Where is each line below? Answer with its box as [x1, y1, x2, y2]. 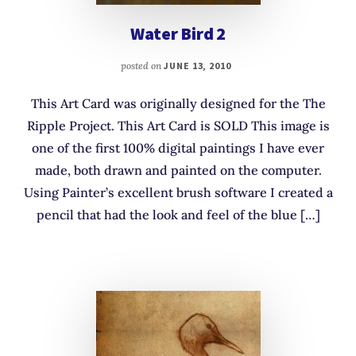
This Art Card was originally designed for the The [30, 95, 326, 111]
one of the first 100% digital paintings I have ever [32, 139, 324, 156]
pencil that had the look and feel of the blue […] [36, 206, 320, 222]
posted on [120, 59, 164, 72]
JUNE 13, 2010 [163, 59, 232, 72]
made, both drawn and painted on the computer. [34, 161, 322, 178]
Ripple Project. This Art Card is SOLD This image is [26, 117, 330, 133]
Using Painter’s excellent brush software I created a [23, 184, 333, 200]
